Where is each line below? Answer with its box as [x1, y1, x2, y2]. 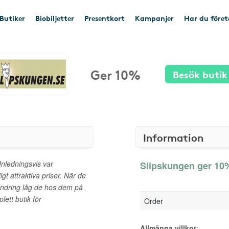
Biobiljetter [35, 13, 74, 23]
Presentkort [84, 13, 125, 23]
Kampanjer [135, 13, 174, 23]
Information [143, 130, 203, 144]
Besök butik [173, 67, 227, 81]
